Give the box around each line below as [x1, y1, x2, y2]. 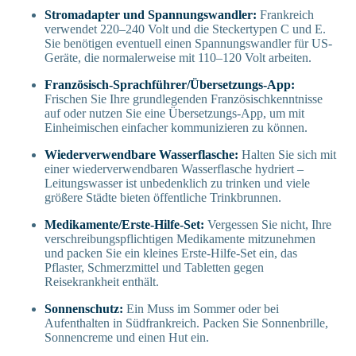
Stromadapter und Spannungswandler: [44, 7, 260, 21]
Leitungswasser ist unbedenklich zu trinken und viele [44, 176, 310, 190]
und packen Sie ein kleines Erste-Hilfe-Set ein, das [44, 246, 297, 260]
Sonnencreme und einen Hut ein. [44, 330, 209, 344]
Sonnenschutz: [44, 301, 123, 315]
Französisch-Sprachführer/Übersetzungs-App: [44, 77, 295, 91]
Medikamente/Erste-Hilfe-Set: [44, 217, 207, 231]
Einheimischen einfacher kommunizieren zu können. [44, 120, 308, 134]
